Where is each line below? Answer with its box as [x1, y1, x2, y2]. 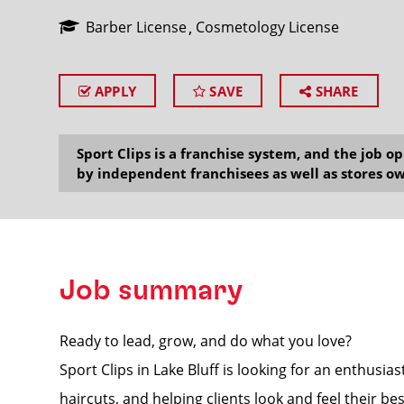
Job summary [59, 276, 243, 305]
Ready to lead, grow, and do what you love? [59, 331, 352, 351]
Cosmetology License [195, 17, 339, 37]
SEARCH [283, 105, 366, 133]
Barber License [85, 17, 187, 37]
